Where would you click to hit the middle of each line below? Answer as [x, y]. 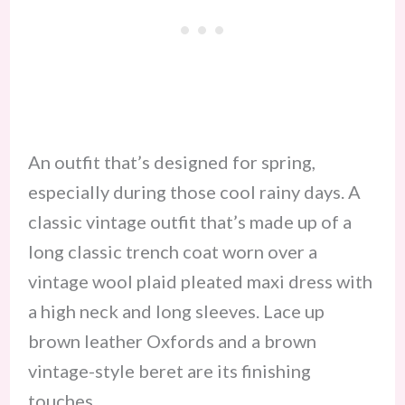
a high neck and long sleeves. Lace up [176, 311]
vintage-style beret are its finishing [169, 371]
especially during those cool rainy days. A [194, 192]
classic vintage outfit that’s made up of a [189, 222]
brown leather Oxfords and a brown [172, 341]
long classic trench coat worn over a [172, 252]
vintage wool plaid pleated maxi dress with [200, 282]
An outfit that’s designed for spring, [171, 162]
